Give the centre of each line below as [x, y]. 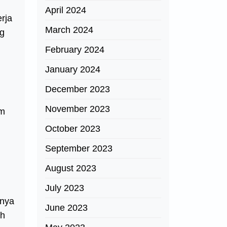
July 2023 [65, 188]
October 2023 [73, 129]
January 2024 [73, 69]
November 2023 [78, 109]
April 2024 [66, 10]
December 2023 [78, 89]
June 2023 [66, 208]
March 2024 [69, 30]
